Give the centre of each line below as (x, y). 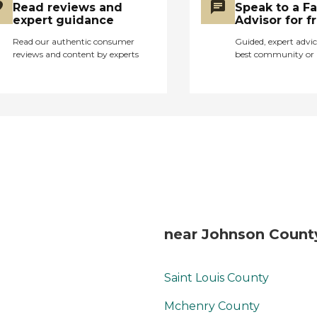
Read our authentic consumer (74, 41)
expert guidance (63, 20)
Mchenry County (212, 306)
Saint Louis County (217, 278)
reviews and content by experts (76, 54)
